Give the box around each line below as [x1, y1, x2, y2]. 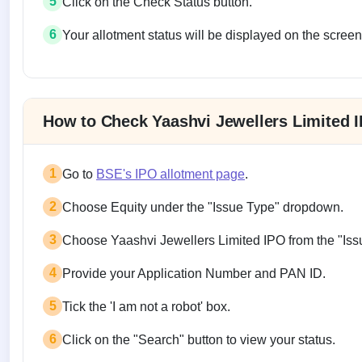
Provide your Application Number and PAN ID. [62, 266, 326, 280]
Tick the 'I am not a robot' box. [62, 299, 230, 314]
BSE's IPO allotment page [96, 166, 245, 181]
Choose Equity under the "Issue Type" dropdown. [62, 200, 343, 214]
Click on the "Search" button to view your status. [62, 332, 335, 347]
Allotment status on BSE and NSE [22, 77, 307, 99]
